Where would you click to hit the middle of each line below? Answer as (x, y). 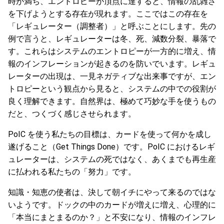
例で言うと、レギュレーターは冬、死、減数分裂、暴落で (112, 39)
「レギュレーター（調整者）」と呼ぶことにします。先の (112, 26)
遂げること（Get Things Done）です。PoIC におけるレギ (111, 147)
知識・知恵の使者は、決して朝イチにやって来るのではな (112, 192)
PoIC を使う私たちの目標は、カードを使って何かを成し (110, 134)
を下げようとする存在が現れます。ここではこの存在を (108, 14)
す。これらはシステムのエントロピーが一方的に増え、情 (112, 51)
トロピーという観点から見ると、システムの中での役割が (112, 89)
